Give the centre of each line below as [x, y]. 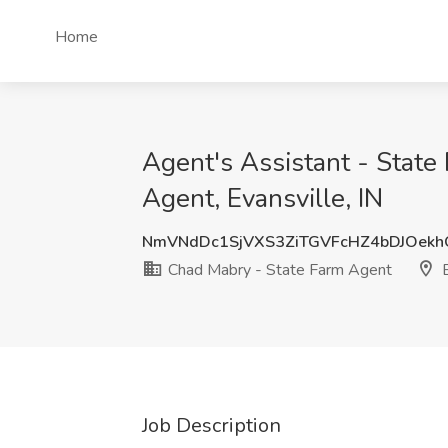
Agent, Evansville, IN [262, 198]
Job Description [211, 425]
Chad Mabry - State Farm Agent [278, 270]
